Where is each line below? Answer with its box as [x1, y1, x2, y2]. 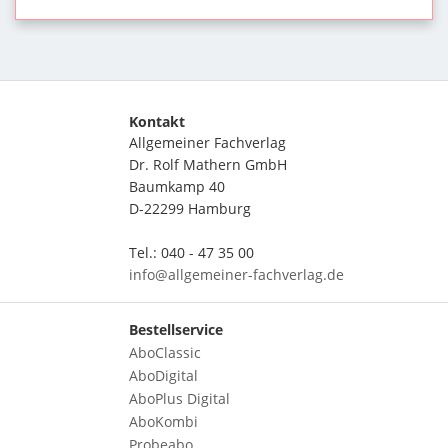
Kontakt [129, 111, 185, 131]
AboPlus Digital [129, 388, 230, 408]
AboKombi [129, 411, 198, 431]
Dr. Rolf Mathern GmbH [129, 154, 287, 174]
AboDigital [129, 365, 198, 385]
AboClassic [129, 342, 201, 362]
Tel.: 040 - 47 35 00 [129, 242, 254, 262]
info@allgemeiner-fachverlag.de [129, 264, 344, 284]
